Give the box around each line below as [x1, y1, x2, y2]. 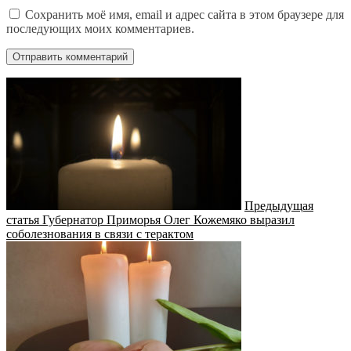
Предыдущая [244, 198, 313, 212]
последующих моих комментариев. [6, 21, 194, 35]
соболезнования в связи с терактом [6, 226, 194, 241]
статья [6, 212, 39, 226]
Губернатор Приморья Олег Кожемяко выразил [42, 212, 295, 226]
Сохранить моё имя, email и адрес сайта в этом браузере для [25, 7, 344, 21]
